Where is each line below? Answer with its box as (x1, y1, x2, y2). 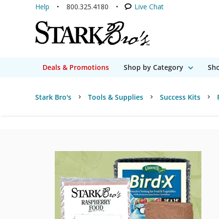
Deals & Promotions (43, 63, 109, 72)
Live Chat (134, 2, 164, 11)
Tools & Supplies (88, 92, 143, 102)
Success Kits (160, 92, 200, 102)
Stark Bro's (35, 92, 71, 102)
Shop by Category (124, 63, 183, 72)
